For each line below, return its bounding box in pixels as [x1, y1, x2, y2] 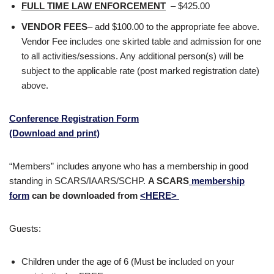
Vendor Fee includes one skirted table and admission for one [21, 36, 261, 46]
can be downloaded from [29, 190, 140, 201]
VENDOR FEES [21, 21, 87, 32]
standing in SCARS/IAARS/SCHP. [9, 176, 148, 186]
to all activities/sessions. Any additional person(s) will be [21, 51, 243, 61]
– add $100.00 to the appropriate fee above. [87, 21, 259, 32]
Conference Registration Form [9, 113, 139, 124]
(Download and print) [9, 128, 100, 138]
